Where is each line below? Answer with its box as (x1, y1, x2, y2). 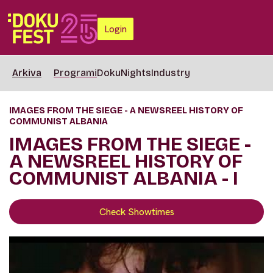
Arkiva (12, 66, 41, 79)
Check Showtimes (99, 205, 174, 218)
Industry (151, 67, 190, 79)
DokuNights (97, 67, 151, 79)
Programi (54, 67, 97, 79)
